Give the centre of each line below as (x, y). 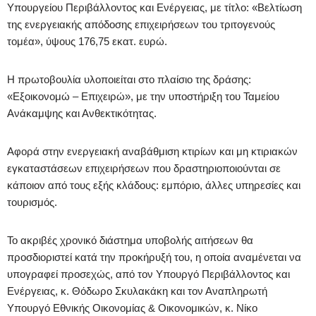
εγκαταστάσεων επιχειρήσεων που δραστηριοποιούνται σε (144, 168)
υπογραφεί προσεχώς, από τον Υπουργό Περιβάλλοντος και (148, 274)
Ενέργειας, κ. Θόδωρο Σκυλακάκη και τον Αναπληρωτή (137, 291)
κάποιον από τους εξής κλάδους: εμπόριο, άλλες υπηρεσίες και (154, 185)
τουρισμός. (32, 202)
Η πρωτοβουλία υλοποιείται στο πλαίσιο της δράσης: (129, 79)
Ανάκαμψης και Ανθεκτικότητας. (82, 113)
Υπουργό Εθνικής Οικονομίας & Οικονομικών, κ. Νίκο (132, 308)
